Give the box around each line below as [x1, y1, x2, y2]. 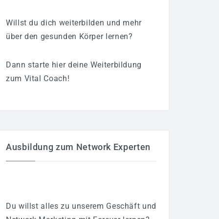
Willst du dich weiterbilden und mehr [6, 18, 142, 27]
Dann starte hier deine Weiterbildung [6, 60, 142, 69]
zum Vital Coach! [6, 74, 70, 83]
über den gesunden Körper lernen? [6, 32, 133, 41]
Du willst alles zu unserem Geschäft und [6, 201, 156, 211]
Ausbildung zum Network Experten [6, 142, 151, 152]
